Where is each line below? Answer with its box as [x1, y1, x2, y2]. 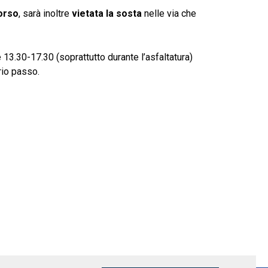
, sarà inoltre [19, 8, 72, 19]
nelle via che [142, 8, 196, 19]
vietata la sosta [72, 8, 142, 19]
